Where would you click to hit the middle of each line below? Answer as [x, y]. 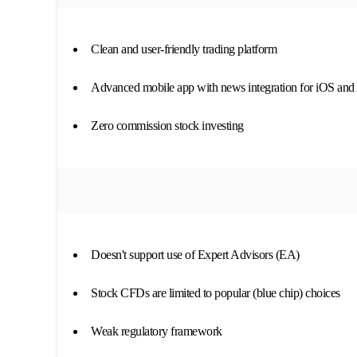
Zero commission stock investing [167, 126]
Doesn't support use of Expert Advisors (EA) [195, 255]
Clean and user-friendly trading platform [184, 49]
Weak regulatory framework [157, 331]
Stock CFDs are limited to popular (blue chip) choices [216, 293]
